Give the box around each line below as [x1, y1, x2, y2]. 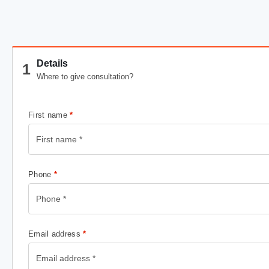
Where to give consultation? [37, 72, 133, 81]
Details [37, 58, 68, 68]
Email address [28, 229, 83, 238]
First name [28, 110, 70, 119]
